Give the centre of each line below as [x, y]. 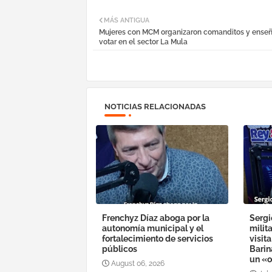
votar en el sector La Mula [143, 42]
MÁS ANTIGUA [127, 20]
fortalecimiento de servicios [158, 238]
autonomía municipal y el [153, 228]
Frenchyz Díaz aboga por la [156, 218]
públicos [120, 249]
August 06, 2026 [138, 263]
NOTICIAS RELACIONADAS [155, 106]
